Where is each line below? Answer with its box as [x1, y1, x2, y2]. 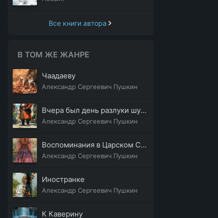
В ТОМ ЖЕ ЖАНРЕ [18, 50, 90, 59]
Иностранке [42, 175, 85, 184]
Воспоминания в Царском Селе [141, 140, 146, 149]
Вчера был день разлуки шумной [141, 106, 146, 115]
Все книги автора [49, 18, 107, 27]
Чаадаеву [42, 71, 75, 80]
